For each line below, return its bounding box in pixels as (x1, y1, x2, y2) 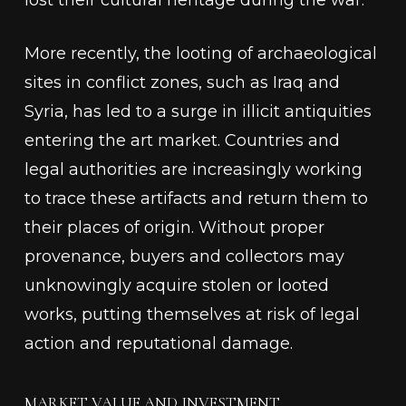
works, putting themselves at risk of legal (24, 304, 360, 324)
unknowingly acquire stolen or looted (24, 275, 329, 295)
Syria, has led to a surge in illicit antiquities (24, 101, 372, 121)
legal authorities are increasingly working (24, 159, 362, 179)
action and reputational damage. (24, 333, 293, 353)
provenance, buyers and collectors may (24, 246, 344, 266)
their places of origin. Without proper (24, 217, 324, 237)
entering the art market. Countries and (24, 130, 340, 150)
